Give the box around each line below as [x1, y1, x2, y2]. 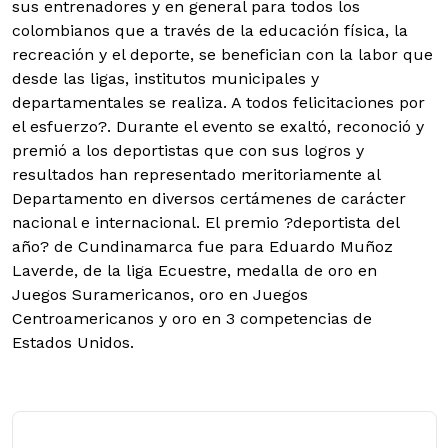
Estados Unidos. [12, 333, 134, 352]
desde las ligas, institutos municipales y [12, 69, 319, 88]
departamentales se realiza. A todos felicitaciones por [12, 93, 425, 112]
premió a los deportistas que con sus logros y [12, 141, 364, 160]
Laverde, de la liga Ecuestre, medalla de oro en [12, 261, 377, 280]
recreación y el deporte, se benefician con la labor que [12, 45, 433, 64]
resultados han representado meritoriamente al [12, 165, 380, 184]
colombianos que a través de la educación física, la [12, 21, 408, 40]
